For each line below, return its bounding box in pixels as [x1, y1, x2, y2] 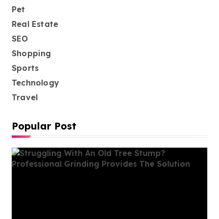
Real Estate [12, 19, 59, 29]
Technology [12, 78, 59, 88]
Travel [12, 92, 38, 102]
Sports [12, 63, 39, 73]
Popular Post [12, 120, 76, 132]
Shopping [12, 48, 51, 58]
